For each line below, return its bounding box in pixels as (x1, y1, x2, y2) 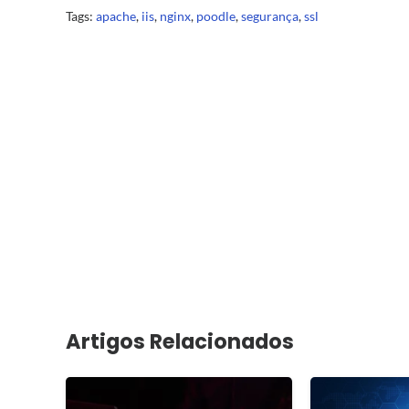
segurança (241, 7, 299, 24)
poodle (196, 7, 236, 24)
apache (96, 7, 136, 24)
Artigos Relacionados (66, 326, 294, 356)
